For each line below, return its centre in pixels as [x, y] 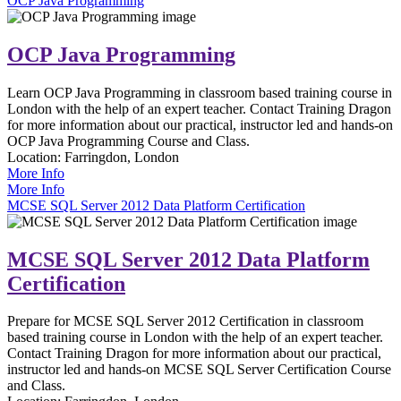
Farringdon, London [122, 157]
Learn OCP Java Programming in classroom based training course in [200, 92]
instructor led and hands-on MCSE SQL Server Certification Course [199, 370]
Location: [36, 157]
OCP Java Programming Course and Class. [128, 141]
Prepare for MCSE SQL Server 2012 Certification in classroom [185, 321]
